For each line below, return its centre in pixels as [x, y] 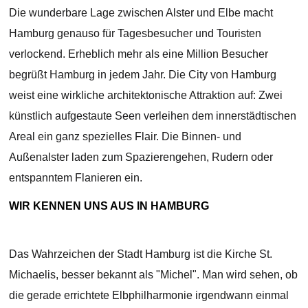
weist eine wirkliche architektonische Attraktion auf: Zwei [146, 96]
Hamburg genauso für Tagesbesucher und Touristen [135, 34]
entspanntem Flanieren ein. [76, 178]
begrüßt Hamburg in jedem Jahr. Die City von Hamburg [143, 75]
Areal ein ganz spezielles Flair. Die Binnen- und [125, 137]
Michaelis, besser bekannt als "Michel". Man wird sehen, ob [154, 275]
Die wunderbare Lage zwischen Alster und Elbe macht [141, 13]
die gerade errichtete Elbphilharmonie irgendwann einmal [149, 296]
